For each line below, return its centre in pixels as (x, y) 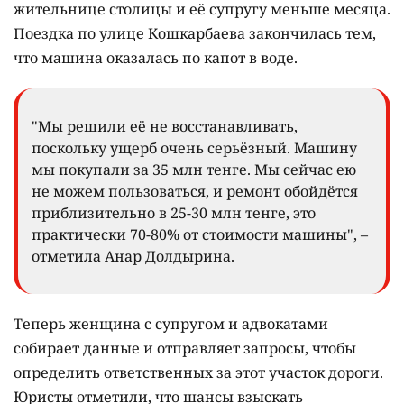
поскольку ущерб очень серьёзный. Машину (194, 148)
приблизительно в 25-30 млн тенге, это (174, 213)
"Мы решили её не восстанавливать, (165, 127)
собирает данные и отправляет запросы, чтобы (185, 349)
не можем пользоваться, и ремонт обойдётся (195, 192)
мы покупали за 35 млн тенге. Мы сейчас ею (194, 170)
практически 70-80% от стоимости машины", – (200, 235)
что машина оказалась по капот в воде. (156, 58)
